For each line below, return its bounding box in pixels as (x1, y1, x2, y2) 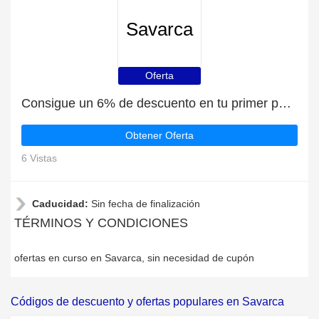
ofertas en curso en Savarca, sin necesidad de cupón (14, 252, 254, 263)
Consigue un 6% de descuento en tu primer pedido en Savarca (278, 96, 291, 110)
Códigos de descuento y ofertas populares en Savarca (11, 296, 284, 308)
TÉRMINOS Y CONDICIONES (14, 216, 188, 230)
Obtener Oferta (125, 130, 194, 141)
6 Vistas (21, 152, 57, 164)
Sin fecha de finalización (91, 198, 200, 209)
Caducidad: (32, 198, 91, 209)
